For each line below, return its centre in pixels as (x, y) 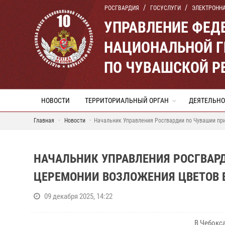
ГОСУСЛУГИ (165, 8)
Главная (44, 121)
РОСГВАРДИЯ (122, 8)
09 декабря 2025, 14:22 (78, 196)
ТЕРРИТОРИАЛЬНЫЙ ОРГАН (127, 100)
